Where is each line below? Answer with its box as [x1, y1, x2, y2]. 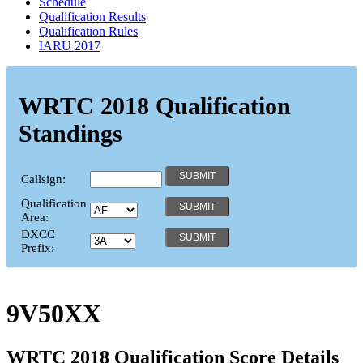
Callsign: [21, 172, 66, 186]
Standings [19, 119, 122, 147]
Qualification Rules [39, 23, 138, 38]
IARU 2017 [39, 38, 100, 53]
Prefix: [21, 241, 54, 254]
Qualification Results [39, 9, 146, 23]
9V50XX [6, 299, 101, 329]
